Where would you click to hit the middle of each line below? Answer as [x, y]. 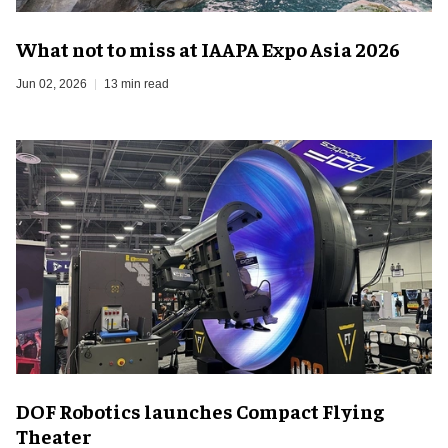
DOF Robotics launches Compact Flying [200, 410]
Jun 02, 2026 [51, 84]
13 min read [136, 84]
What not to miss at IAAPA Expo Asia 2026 [208, 48]
